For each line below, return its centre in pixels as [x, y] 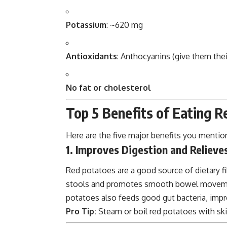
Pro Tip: [81, 212]
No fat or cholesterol [108, 87]
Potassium [86, 25]
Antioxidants [91, 56]
